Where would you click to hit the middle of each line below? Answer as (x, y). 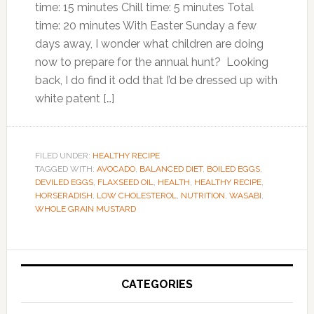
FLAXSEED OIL (125, 182)
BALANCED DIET (171, 169)
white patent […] (74, 98)
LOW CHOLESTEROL (136, 196)
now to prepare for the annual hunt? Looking (151, 62)
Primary (45, 262)
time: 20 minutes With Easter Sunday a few (145, 26)
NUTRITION (203, 196)
